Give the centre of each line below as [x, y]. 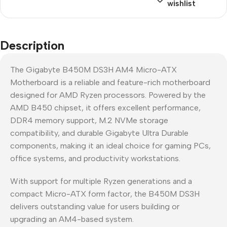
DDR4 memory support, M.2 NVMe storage [89, 120]
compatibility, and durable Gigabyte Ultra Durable [99, 133]
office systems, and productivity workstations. [95, 158]
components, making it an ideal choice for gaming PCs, [110, 145]
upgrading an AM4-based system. [72, 219]
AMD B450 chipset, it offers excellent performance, [105, 107]
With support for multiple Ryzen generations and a [101, 181]
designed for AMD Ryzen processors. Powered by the [108, 95]
